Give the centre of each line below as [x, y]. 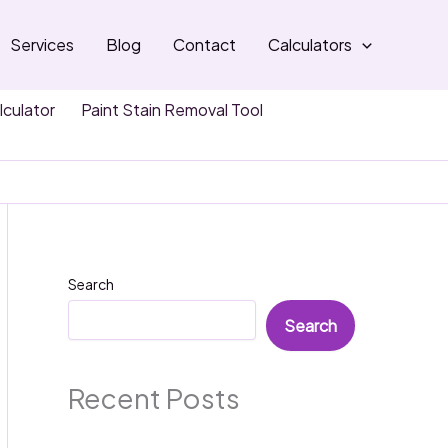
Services [42, 44]
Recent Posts [154, 398]
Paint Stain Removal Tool [172, 109]
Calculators [310, 44]
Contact [205, 44]
